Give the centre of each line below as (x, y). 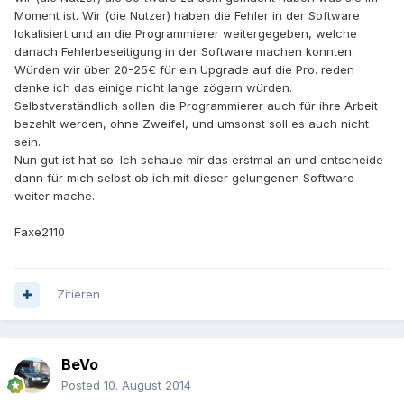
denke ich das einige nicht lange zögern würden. (153, 88)
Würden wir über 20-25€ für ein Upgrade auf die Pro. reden (184, 70)
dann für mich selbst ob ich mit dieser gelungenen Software (184, 178)
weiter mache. (55, 196)
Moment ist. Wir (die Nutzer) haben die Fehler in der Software (187, 16)
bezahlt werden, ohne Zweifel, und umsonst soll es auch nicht (192, 124)
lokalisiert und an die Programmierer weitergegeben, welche (186, 34)
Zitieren (78, 294)
